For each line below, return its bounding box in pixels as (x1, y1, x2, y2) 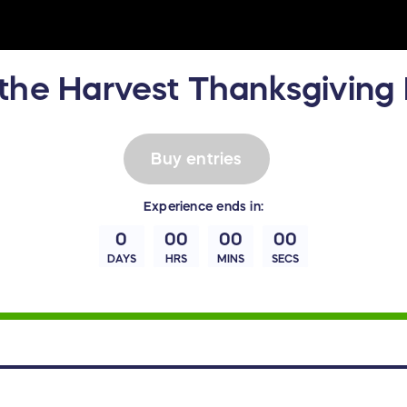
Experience (144, 200, 213, 213)
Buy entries (151, 150, 243, 167)
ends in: (213, 200, 263, 213)
